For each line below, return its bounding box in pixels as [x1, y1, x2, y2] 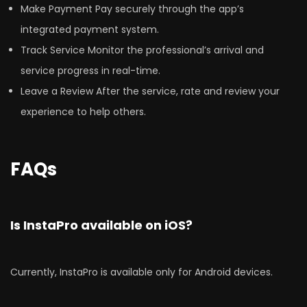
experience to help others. [21, 105, 146, 119]
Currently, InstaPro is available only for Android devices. [10, 265, 273, 280]
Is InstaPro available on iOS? [10, 217, 193, 234]
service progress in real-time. [21, 64, 160, 78]
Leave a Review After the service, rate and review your [21, 84, 280, 99]
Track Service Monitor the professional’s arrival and [21, 43, 264, 58]
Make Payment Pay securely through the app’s [21, 2, 244, 16]
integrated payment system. [21, 23, 159, 37]
